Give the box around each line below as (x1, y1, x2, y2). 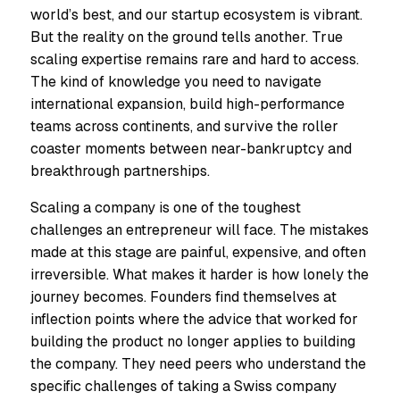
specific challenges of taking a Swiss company (30, 376, 337, 396)
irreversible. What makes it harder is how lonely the (30, 264, 369, 284)
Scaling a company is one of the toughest (30, 197, 301, 217)
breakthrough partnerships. (30, 161, 210, 180)
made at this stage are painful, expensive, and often (30, 242, 366, 262)
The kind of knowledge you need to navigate (30, 71, 321, 91)
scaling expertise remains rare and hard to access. (30, 49, 359, 69)
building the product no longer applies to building (30, 331, 355, 351)
